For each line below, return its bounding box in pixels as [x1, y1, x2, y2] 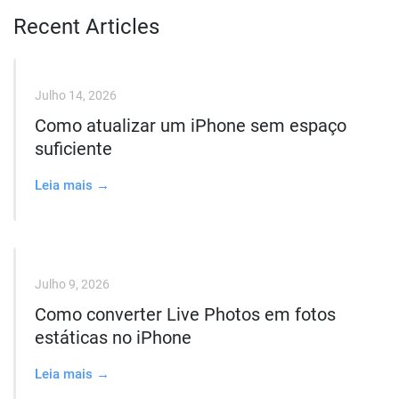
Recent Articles [13, 14, 159, 39]
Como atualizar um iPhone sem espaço [35, 115, 346, 136]
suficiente [35, 138, 112, 159]
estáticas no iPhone [35, 327, 191, 348]
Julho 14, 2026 [35, 88, 117, 102]
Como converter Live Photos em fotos [35, 304, 336, 325]
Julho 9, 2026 [35, 277, 110, 291]
